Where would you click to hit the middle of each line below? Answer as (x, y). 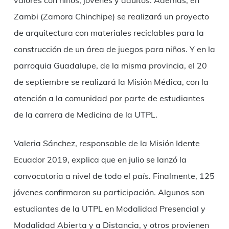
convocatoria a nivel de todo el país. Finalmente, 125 (114, 176)
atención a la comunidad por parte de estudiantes (109, 98)
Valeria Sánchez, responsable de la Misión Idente (107, 143)
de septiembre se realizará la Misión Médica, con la (111, 82)
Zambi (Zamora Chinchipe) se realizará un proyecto (111, 16)
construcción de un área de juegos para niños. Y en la (114, 49)
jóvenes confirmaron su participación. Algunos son (109, 192)
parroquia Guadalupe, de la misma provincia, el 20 (110, 65)
